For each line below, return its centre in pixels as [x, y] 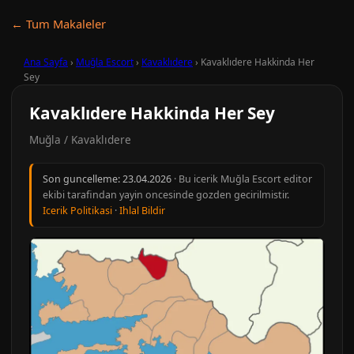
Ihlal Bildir [142, 211]
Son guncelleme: [83, 179]
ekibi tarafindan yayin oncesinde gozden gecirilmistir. [166, 195]
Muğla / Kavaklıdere [80, 139]
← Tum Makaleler [58, 24]
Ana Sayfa [46, 62]
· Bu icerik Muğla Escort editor [242, 179]
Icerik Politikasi [77, 211]
